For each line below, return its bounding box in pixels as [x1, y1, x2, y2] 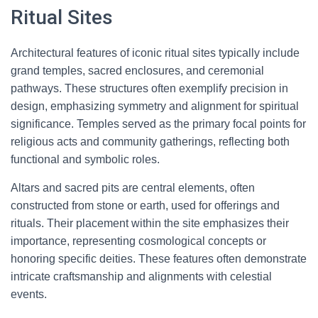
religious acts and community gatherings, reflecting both [11, 136, 290, 148]
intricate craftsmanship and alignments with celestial [11, 270, 272, 283]
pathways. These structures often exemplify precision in [11, 82, 288, 94]
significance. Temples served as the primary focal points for [11, 118, 306, 130]
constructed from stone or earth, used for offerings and [11, 199, 280, 212]
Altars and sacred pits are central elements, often [11, 182, 255, 194]
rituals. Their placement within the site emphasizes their [11, 217, 289, 229]
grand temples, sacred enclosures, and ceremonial [11, 65, 264, 77]
